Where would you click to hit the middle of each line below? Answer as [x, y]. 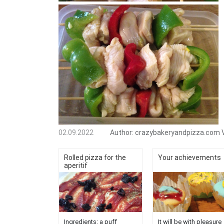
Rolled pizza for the [95, 157]
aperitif [76, 165]
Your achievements [189, 157]
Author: [122, 132]
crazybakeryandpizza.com [177, 132]
